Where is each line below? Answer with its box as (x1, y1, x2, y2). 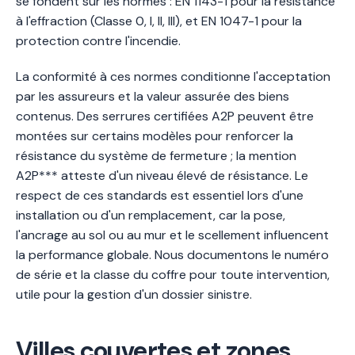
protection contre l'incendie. (16, 32, 181, 49)
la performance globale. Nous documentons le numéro (16, 246, 329, 263)
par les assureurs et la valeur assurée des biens (16, 88, 289, 105)
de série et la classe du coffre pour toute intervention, (16, 266, 330, 283)
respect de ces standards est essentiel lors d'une (16, 187, 303, 204)
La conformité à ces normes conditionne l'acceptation (16, 68, 330, 85)
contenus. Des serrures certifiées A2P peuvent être (16, 108, 314, 124)
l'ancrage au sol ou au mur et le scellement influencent (16, 227, 329, 243)
